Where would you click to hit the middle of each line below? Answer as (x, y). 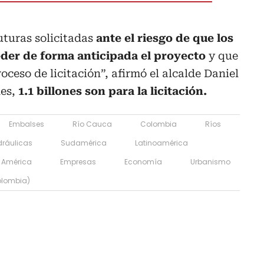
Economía (143, 161)
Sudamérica (84, 143)
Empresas (78, 161)
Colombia (159, 124)
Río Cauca (92, 124)
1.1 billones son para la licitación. (114, 91)
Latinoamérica (161, 143)
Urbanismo (210, 161)
